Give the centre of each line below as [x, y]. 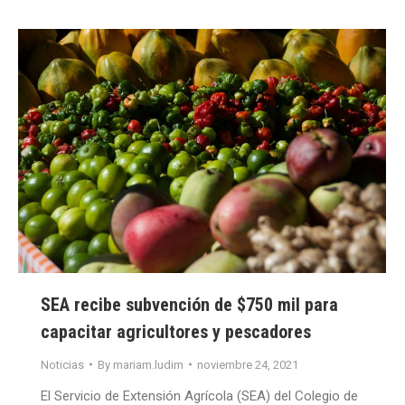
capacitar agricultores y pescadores [176, 331]
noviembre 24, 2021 [248, 364]
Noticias [62, 364]
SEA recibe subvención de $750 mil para [189, 304]
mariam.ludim [148, 364]
